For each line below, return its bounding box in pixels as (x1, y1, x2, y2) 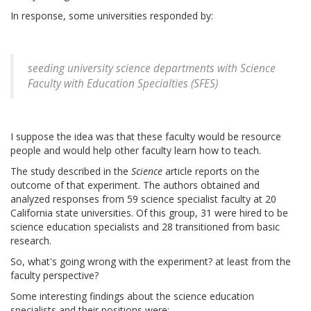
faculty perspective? (10, 269, 99, 283)
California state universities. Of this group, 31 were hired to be (10, 206, 288, 220)
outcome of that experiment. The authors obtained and (10, 178, 260, 192)
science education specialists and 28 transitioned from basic (10, 220, 280, 234)
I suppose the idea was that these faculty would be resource (10, 130, 281, 144)
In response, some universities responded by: (10, 9, 213, 23)
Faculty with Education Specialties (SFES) (28, 76, 218, 92)
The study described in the (10, 165, 131, 178)
